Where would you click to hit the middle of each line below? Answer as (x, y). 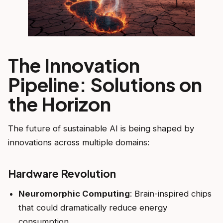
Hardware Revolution (62, 174)
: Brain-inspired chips (170, 194)
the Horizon (59, 103)
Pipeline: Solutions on (105, 84)
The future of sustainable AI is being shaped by (101, 128)
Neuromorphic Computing (74, 194)
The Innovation (74, 64)
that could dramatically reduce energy (93, 208)
